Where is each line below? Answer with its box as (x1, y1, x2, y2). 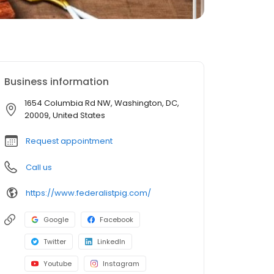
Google (43, 215, 68, 224)
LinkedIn (97, 237, 125, 246)
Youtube (43, 259, 72, 268)
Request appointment (26, 135, 113, 147)
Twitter (43, 237, 66, 246)
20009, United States (24, 109, 105, 121)
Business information (4, 75, 109, 89)
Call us (26, 161, 52, 173)
